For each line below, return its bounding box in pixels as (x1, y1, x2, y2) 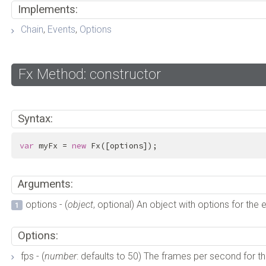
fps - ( (21, 250, 45, 262)
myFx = (33, 140, 72, 151)
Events (47, 24, 76, 36)
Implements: (17, 2, 78, 16)
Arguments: (17, 178, 73, 191)
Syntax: (17, 112, 53, 125)
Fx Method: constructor (18, 65, 161, 83)
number (45, 250, 77, 262)
